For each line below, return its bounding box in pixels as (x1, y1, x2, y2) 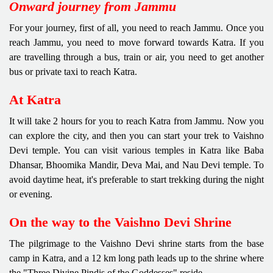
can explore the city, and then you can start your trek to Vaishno (9, 130, 264, 141)
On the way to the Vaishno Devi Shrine (9, 214, 232, 230)
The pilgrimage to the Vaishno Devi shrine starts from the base (9, 238, 264, 249)
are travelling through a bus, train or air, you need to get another (9, 51, 264, 62)
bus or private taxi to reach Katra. (9, 66, 137, 77)
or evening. (9, 188, 52, 199)
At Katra (9, 91, 61, 107)
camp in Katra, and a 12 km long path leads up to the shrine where (9, 252, 264, 263)
